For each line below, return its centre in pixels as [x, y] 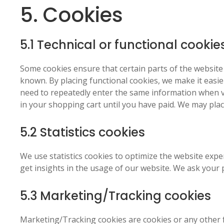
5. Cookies [71, 15]
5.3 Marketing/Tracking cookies [115, 196]
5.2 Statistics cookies [82, 132]
